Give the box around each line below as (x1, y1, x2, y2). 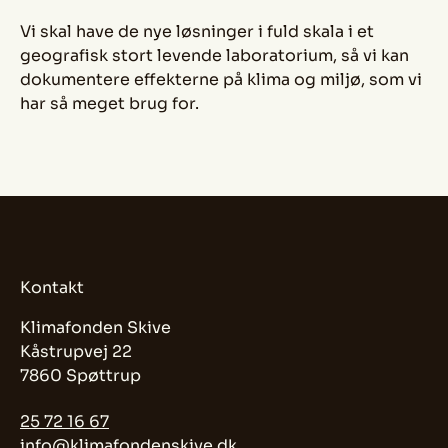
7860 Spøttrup (20, 364, 141, 386)
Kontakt (20, 276, 84, 298)
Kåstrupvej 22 (20, 340, 132, 362)
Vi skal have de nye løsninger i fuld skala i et (20, 20, 374, 42)
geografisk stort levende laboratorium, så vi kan (20, 44, 409, 66)
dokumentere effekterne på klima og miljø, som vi (20, 68, 422, 90)
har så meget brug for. (20, 92, 199, 114)
